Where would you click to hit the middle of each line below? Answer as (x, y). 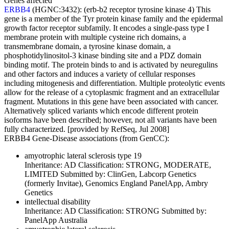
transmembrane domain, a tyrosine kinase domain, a (87, 46)
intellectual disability (58, 201)
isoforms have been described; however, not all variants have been (110, 120)
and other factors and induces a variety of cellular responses (100, 74)
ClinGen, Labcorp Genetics (152, 174)
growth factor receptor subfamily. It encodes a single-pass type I (107, 28)
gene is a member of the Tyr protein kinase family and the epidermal (113, 18)
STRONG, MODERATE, (168, 165)
